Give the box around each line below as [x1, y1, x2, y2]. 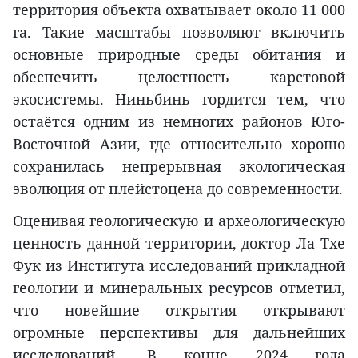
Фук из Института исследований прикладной [13, 256, 345, 276]
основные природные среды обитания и [13, 45, 345, 65]
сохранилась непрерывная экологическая [13, 157, 345, 177]
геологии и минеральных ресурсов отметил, [13, 278, 345, 298]
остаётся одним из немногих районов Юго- [13, 112, 345, 132]
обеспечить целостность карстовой [13, 67, 345, 87]
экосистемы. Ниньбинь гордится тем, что [13, 89, 345, 109]
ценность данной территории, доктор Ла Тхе [13, 233, 345, 253]
